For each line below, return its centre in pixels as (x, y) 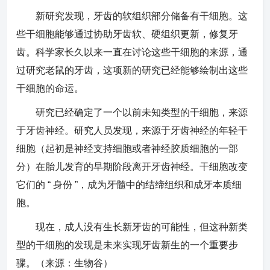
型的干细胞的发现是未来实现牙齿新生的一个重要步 (127, 245)
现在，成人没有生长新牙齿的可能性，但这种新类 (142, 227)
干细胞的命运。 (50, 88)
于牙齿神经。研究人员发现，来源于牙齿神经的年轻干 (132, 130)
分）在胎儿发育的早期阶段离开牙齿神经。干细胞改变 (132, 167)
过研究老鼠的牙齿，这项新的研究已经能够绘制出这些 (132, 70)
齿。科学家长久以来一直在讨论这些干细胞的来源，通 (132, 52)
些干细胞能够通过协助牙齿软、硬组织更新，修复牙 (127, 34)
